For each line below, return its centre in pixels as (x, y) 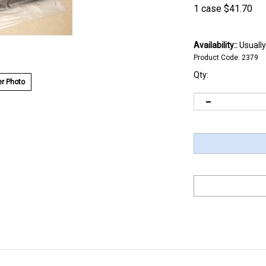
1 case (208, 9)
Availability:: (216, 45)
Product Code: (217, 58)
